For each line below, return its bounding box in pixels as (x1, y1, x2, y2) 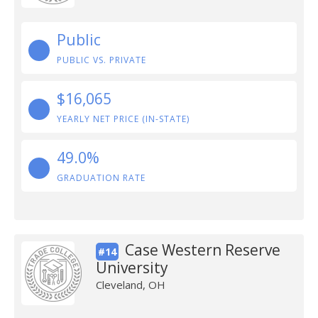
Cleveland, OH (95, 278, 165, 292)
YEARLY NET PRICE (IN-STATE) (57, 113, 190, 125)
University (95, 258, 168, 278)
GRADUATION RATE (57, 172, 146, 184)
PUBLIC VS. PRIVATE (57, 54, 146, 66)
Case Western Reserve (124, 240, 280, 260)
